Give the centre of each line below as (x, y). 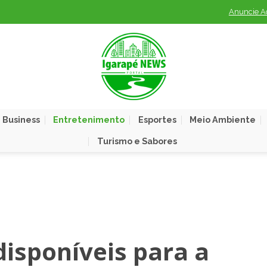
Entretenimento (89, 119)
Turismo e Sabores (137, 141)
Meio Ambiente (222, 119)
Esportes (157, 119)
